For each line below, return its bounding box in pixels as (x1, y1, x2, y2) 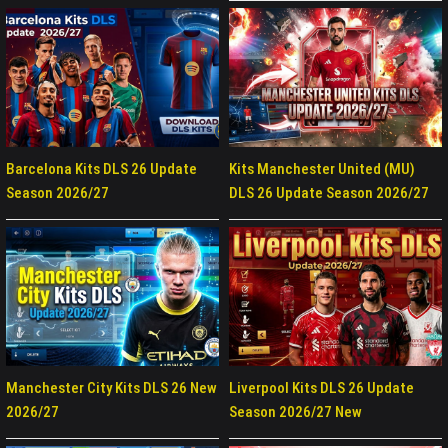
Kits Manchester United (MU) (229, 159, 415, 178)
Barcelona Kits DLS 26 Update (6, 159, 197, 178)
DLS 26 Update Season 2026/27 (229, 183, 429, 202)
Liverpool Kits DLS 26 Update (229, 378, 414, 397)
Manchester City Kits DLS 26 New (6, 378, 217, 397)
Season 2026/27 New (229, 402, 362, 421)
